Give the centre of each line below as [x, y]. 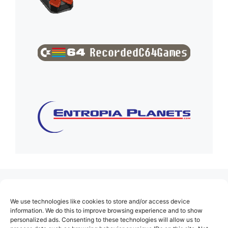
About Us [35, 207]
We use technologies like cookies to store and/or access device [100, 201]
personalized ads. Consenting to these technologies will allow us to [105, 220]
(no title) [32, 190]
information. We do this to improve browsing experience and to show [106, 210]
